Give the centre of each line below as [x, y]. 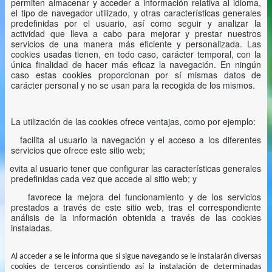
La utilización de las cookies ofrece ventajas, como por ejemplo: [134, 121]
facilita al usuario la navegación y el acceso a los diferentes [141, 140]
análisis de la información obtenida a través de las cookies [136, 217]
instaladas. [32, 228]
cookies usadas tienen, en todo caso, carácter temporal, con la [136, 54]
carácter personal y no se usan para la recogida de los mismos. [133, 85]
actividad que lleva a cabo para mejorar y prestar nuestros [136, 33]
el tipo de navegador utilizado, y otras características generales [136, 13]
